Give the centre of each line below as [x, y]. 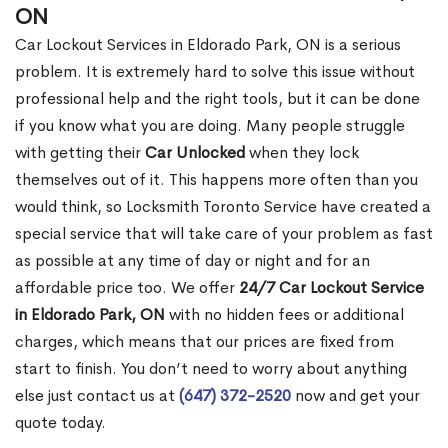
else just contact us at [97, 396]
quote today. [60, 423]
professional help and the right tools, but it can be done [217, 99]
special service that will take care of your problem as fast [224, 234]
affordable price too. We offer [127, 288]
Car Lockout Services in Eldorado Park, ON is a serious [208, 45]
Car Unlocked [195, 153]
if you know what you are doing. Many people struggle [210, 126]
